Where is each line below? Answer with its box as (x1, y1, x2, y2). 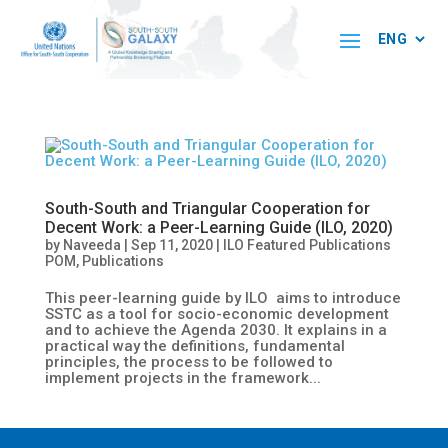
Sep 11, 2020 (130, 236, 213, 253)
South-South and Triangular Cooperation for (44, 198, 370, 218)
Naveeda (62, 236, 121, 253)
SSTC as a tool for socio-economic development (44, 304, 389, 323)
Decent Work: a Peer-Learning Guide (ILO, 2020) (44, 217, 393, 237)
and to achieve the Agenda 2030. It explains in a (44, 320, 387, 339)
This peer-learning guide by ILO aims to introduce (44, 288, 401, 307)
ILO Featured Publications (222, 236, 391, 253)
